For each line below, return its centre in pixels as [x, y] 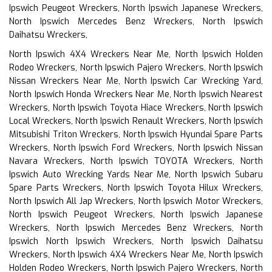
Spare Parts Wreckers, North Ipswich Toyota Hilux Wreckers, [136, 188]
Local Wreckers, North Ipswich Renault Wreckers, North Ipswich [136, 121]
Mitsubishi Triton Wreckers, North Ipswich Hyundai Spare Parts [136, 134]
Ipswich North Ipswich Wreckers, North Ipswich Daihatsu [136, 241]
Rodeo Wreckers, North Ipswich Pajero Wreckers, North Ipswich [136, 67]
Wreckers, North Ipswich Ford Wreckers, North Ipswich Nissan [136, 148]
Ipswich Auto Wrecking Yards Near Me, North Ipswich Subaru [136, 174]
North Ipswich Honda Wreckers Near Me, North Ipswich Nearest [136, 94]
